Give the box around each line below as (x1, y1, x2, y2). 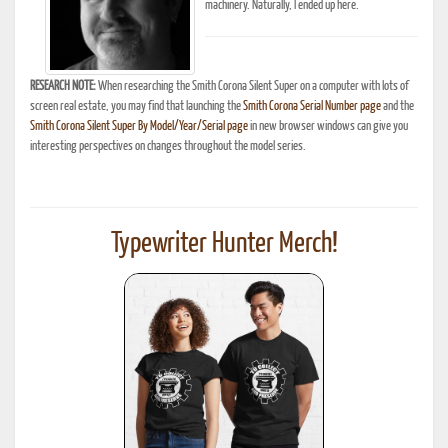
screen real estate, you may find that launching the (30, 99, 243, 113)
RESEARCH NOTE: (30, 79, 96, 93)
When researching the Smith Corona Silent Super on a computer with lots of (96, 79, 409, 93)
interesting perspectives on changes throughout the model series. (30, 139, 306, 153)
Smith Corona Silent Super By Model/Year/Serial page (30, 119, 248, 133)
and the (381, 99, 414, 113)
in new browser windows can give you (248, 119, 408, 133)
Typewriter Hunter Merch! (110, 229, 338, 258)
